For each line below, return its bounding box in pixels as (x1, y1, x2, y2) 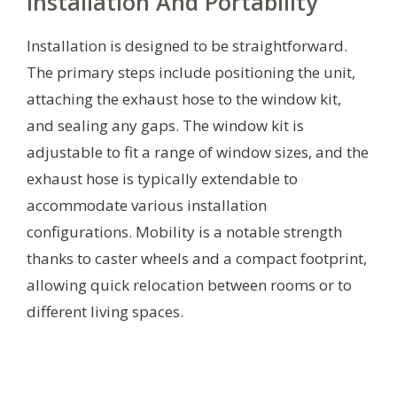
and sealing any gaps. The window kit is (27, 114, 304, 136)
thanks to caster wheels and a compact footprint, (27, 247, 367, 269)
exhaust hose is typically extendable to (27, 167, 298, 189)
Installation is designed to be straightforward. (27, 35, 347, 56)
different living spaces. (27, 300, 183, 322)
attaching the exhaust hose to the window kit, (27, 88, 341, 109)
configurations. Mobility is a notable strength (27, 221, 342, 242)
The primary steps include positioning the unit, (27, 61, 355, 82)
